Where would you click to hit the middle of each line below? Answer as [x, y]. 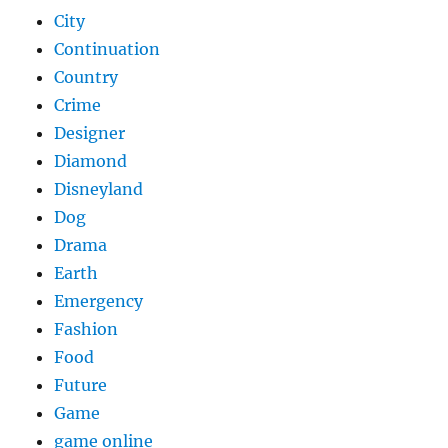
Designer [90, 133]
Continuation [107, 49]
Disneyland [99, 189]
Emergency [99, 301]
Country [86, 77]
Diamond [91, 161]
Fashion [86, 329]
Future [81, 385]
